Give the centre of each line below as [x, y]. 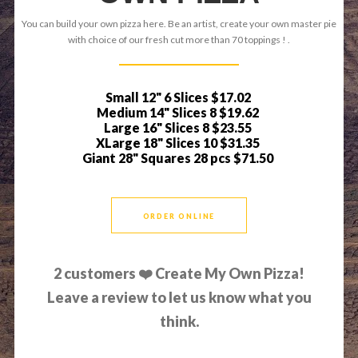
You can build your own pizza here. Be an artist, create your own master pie [179, 23]
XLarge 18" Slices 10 [158, 142]
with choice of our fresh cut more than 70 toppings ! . [179, 39]
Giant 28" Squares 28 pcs [158, 157]
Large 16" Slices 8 [158, 127]
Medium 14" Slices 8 [158, 112]
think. [179, 321]
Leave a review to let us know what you [179, 297]
